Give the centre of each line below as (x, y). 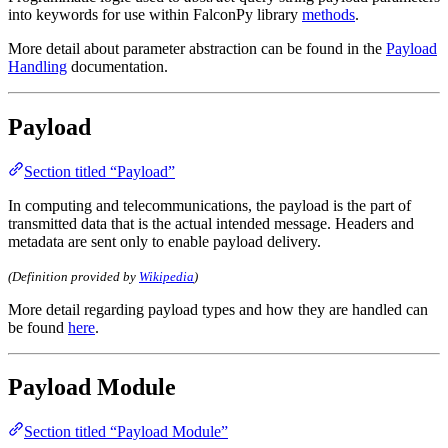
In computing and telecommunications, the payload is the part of (209, 205)
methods (328, 14)
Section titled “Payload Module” (126, 432)
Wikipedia (166, 276)
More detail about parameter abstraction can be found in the (197, 48)
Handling (37, 66)
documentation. (117, 66)
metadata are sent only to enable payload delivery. (164, 241)
